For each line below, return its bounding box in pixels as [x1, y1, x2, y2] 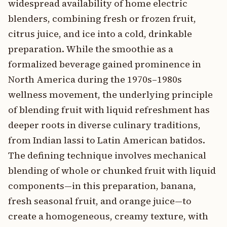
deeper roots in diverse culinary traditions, [8, 119, 201, 131]
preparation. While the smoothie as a [8, 43, 173, 55]
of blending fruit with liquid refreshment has [8, 103, 210, 116]
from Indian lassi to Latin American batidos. [8, 134, 205, 146]
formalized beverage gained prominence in [8, 58, 201, 70]
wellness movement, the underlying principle [8, 88, 213, 101]
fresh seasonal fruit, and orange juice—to [8, 195, 192, 207]
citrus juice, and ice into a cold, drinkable [8, 27, 192, 40]
